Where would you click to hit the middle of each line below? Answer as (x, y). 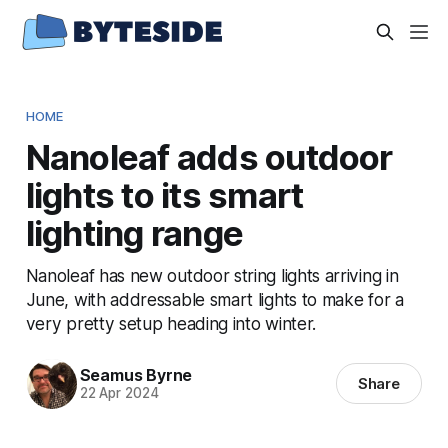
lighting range (134, 232)
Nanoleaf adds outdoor (209, 156)
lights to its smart (164, 194)
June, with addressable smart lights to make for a (214, 299)
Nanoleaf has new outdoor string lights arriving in (212, 275)
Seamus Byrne (136, 375)
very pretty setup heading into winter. (170, 323)
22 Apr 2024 (119, 393)
